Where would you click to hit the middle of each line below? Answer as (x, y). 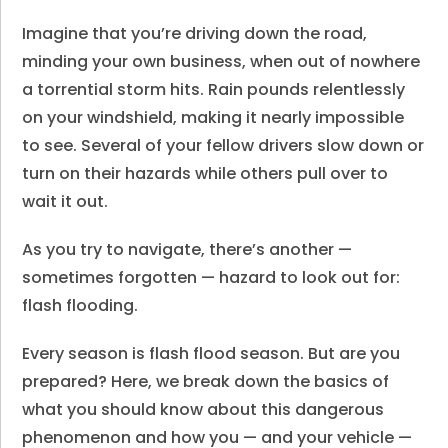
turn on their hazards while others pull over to (205, 173)
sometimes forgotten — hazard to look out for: (211, 277)
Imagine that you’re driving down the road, (195, 33)
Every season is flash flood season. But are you (211, 353)
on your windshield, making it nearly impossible (213, 117)
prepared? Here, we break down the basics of (206, 381)
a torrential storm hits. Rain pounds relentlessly (214, 89)
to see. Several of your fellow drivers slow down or (223, 145)
